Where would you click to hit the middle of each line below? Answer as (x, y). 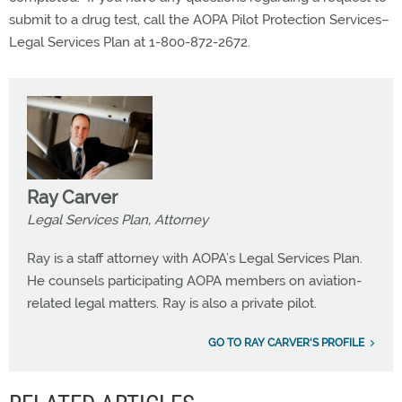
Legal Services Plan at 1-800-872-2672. (131, 42)
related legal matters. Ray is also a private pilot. (172, 304)
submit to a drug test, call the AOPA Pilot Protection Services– (199, 19)
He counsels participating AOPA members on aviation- (194, 281)
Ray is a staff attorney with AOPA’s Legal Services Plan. (195, 259)
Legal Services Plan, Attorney (118, 220)
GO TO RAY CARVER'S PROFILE (286, 343)
